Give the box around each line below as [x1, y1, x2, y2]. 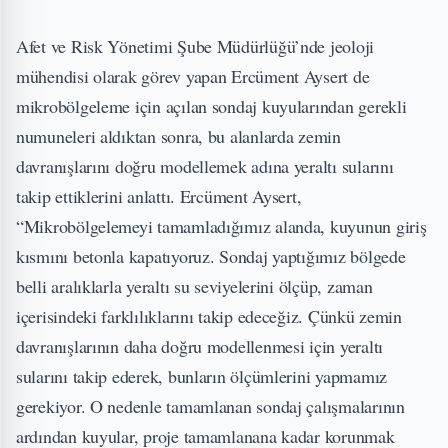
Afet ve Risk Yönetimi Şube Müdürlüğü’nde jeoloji [16, 33, 375, 58]
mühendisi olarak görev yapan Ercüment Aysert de [16, 63, 370, 88]
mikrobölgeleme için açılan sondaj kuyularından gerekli [16, 93, 407, 118]
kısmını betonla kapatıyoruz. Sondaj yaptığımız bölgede [16, 243, 406, 268]
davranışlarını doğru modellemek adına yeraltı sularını [16, 153, 394, 178]
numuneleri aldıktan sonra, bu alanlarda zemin [16, 123, 341, 148]
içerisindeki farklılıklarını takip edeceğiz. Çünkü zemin [16, 303, 402, 328]
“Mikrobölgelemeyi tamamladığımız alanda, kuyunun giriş [16, 213, 427, 238]
